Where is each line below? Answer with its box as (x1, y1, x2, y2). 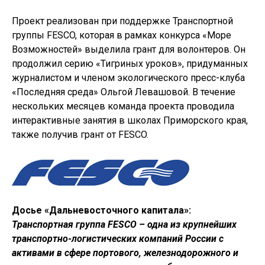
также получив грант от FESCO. (12, 129, 148, 141)
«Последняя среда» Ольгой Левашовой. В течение (12, 86, 235, 98)
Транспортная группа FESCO (12, 219, 137, 231)
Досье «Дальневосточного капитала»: (12, 205, 191, 216)
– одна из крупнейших (139, 219, 237, 231)
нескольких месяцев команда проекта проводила (12, 101, 234, 112)
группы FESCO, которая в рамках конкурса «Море (12, 30, 231, 41)
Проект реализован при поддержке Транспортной (12, 15, 233, 27)
